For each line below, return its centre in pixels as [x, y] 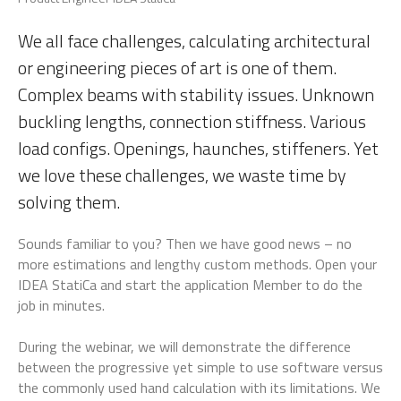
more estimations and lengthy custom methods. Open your [197, 264]
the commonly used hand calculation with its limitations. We [199, 388]
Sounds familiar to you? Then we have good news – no [185, 243]
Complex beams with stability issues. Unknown [196, 94]
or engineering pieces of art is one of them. [177, 68]
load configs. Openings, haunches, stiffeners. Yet [198, 148]
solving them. [69, 202]
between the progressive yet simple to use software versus [200, 367]
